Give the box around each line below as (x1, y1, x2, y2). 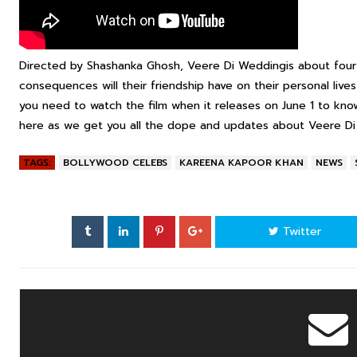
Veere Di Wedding (187, 57, 286, 74)
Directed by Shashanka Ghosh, (19, 57, 187, 74)
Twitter (279, 223, 321, 240)
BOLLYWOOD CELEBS (63, 155, 167, 170)
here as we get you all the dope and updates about (19, 117, 308, 134)
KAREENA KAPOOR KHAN (179, 155, 304, 170)
